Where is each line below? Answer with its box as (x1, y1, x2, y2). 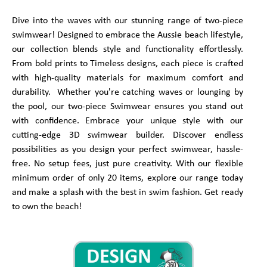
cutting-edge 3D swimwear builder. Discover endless (12, 131, 243, 141)
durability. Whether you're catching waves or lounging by (12, 88, 243, 98)
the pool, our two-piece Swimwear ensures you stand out (12, 102, 243, 112)
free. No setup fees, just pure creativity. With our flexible (12, 159, 243, 169)
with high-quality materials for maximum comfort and (12, 73, 243, 83)
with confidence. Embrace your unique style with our (12, 116, 243, 126)
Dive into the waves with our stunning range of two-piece (12, 16, 243, 26)
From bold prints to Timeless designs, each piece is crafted (12, 59, 243, 69)
